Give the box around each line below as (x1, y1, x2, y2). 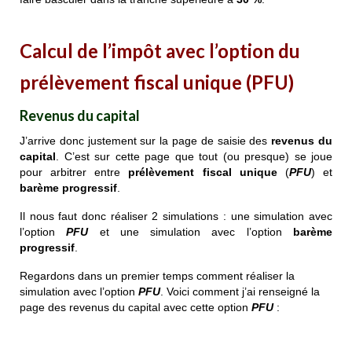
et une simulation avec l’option (88, 225, 294, 239)
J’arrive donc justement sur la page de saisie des (20, 134, 272, 148)
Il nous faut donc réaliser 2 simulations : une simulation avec (20, 210, 332, 223)
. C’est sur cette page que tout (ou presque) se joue (56, 150, 332, 163)
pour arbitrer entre (20, 166, 129, 179)
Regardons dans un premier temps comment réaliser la (20, 269, 295, 283)
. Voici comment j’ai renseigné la (160, 285, 320, 299)
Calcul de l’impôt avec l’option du (20, 39, 300, 63)
